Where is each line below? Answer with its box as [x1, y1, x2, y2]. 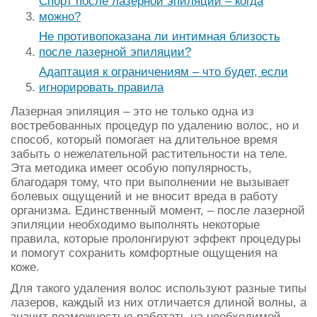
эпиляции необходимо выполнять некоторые [11, 218, 260, 231]
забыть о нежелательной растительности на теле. [11, 147, 288, 160]
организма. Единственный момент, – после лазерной [11, 204, 305, 217]
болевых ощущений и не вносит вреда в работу [11, 190, 278, 202]
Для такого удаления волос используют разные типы [11, 282, 306, 294]
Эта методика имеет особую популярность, [11, 161, 252, 174]
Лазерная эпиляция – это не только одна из [11, 105, 254, 117]
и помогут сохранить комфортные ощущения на [11, 246, 277, 259]
